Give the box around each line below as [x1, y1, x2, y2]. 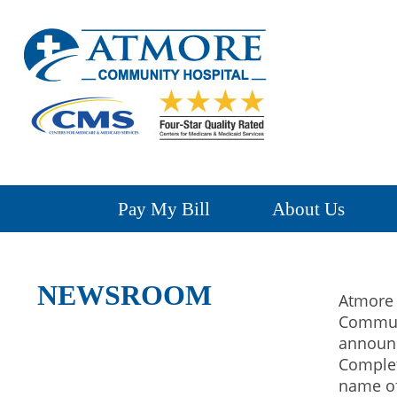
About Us [271, 198, 345, 219]
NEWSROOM [37, 279, 212, 311]
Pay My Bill [117, 198, 210, 219]
